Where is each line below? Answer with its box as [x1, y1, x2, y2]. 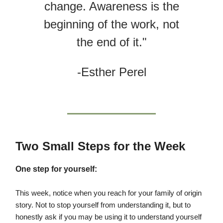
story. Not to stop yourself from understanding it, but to [15, 201, 191, 210]
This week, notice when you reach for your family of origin [15, 189, 202, 198]
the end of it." [76, 35, 147, 49]
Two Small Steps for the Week [15, 139, 185, 153]
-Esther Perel [77, 65, 146, 79]
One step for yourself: [15, 165, 97, 174]
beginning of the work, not [44, 17, 179, 31]
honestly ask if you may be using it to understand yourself [15, 213, 202, 222]
